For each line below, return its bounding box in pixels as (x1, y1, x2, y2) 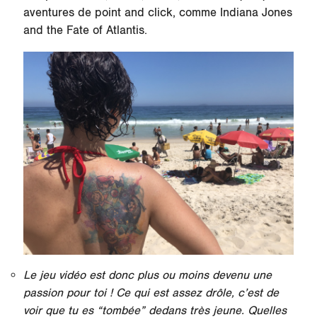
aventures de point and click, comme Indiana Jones (23, 6, 292, 21)
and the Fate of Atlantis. (23, 23, 147, 38)
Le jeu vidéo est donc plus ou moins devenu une (23, 267, 272, 282)
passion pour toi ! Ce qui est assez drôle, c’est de (23, 285, 279, 300)
